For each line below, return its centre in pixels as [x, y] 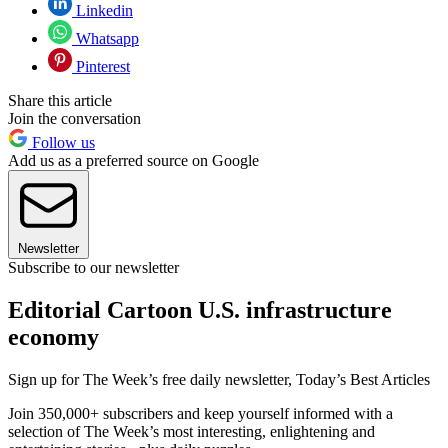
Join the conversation [74, 119]
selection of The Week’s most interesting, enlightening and [191, 432]
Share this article [60, 101]
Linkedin [102, 11]
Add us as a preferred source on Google [133, 161]
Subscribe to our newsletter [93, 268]
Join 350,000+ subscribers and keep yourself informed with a [200, 414]
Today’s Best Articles [363, 380]
